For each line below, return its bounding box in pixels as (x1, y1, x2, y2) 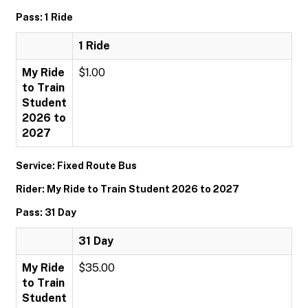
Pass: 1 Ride (16, 12, 73, 23)
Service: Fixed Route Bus (16, 160, 137, 171)
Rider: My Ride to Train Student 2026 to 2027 (16, 184, 239, 195)
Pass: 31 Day (16, 207, 76, 218)
